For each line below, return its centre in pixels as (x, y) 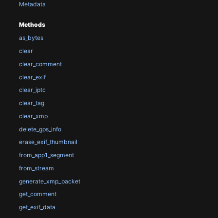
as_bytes (31, 38)
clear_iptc (32, 90)
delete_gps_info (40, 129)
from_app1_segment (46, 155)
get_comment (37, 194)
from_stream (36, 168)
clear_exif (32, 77)
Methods (32, 25)
